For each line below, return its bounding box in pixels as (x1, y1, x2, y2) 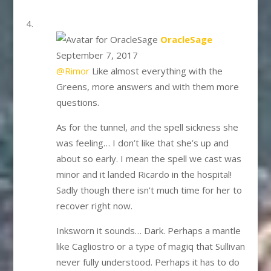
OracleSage (160, 33, 212, 45)
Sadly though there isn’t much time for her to (56, 183, 242, 196)
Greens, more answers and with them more (56, 80, 239, 93)
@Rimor (56, 64, 90, 77)
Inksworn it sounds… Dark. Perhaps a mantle (56, 224, 241, 237)
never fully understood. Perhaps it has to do (56, 255, 240, 268)
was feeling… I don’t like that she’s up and (56, 136, 229, 149)
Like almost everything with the (89, 64, 223, 77)
